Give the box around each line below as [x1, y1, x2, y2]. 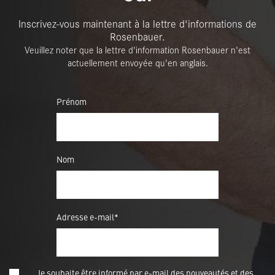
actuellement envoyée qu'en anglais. [67, 56, 208, 69]
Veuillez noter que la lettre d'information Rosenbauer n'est [25, 44, 250, 56]
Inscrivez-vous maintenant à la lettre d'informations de [18, 16, 257, 31]
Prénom [56, 95, 87, 107]
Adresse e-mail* [56, 211, 118, 223]
